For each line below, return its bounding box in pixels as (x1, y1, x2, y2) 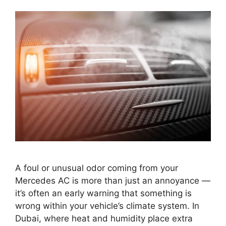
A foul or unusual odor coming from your (15, 163, 178, 174)
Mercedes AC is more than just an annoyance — (15, 176, 210, 186)
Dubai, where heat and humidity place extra (15, 213, 193, 224)
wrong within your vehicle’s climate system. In (15, 201, 199, 211)
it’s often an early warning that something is (15, 188, 192, 199)
